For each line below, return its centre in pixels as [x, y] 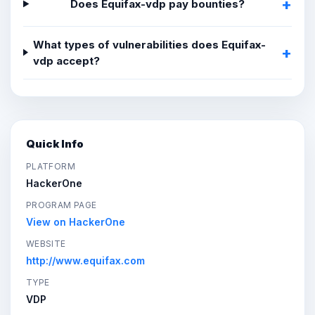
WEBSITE [46, 243]
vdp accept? [67, 60]
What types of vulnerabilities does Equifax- [150, 44]
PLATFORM [51, 166]
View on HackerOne [76, 221]
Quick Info [55, 143]
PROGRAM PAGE [62, 205]
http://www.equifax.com [85, 260]
